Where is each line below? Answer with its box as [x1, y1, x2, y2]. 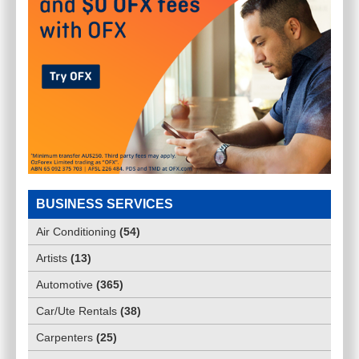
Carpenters [36, 331, 93, 345]
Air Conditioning [36, 225, 116, 239]
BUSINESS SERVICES [36, 197, 173, 212]
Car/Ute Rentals [36, 305, 117, 318]
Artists [36, 252, 67, 265]
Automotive [36, 278, 93, 292]
